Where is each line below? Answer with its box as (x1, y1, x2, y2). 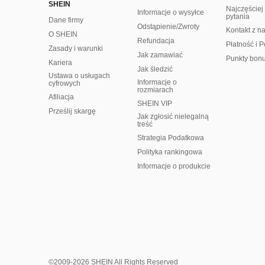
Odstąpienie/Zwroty (137, 22, 199, 31)
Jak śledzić (137, 65, 173, 73)
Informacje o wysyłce (137, 8, 204, 17)
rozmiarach (137, 86, 173, 94)
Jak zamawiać (137, 51, 183, 59)
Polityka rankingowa (137, 148, 202, 156)
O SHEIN (49, 30, 77, 38)
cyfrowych (49, 79, 80, 88)
